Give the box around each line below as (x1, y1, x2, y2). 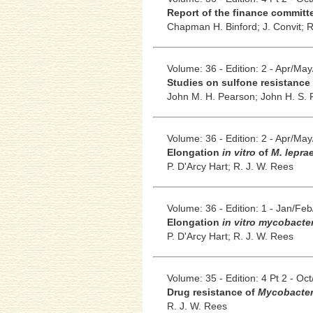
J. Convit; (262, 20, 307, 32)
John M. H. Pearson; (166, 90, 261, 102)
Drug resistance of (166, 286, 258, 298)
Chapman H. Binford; (166, 20, 263, 32)
